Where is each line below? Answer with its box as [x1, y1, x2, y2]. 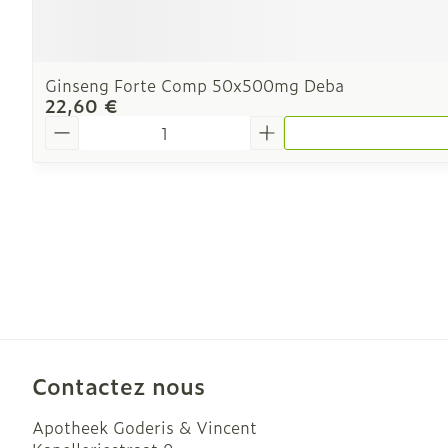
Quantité [44, 113, 114, 137]
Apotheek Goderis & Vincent [32, 415, 257, 439]
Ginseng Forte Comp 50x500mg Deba [45, 73, 344, 97]
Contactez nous [32, 369, 205, 402]
